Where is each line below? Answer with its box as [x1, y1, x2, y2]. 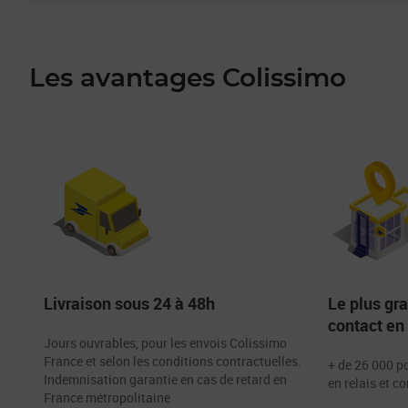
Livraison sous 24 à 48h [44, 292, 215, 315]
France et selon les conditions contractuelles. [44, 352, 301, 371]
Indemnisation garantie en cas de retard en [44, 371, 287, 389]
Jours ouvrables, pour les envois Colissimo [44, 334, 287, 352]
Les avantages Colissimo [29, 66, 346, 93]
